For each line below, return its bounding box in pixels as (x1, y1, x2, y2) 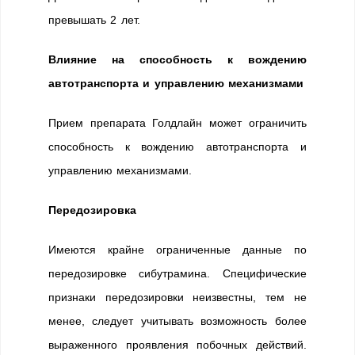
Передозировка (48, 204, 136, 216)
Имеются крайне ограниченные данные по (48, 243, 307, 256)
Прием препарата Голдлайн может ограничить (48, 116, 307, 129)
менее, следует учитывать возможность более (48, 315, 307, 327)
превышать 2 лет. (48, 13, 140, 26)
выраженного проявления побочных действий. (48, 338, 307, 351)
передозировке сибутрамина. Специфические (48, 267, 307, 280)
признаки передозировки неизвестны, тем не (48, 291, 307, 303)
